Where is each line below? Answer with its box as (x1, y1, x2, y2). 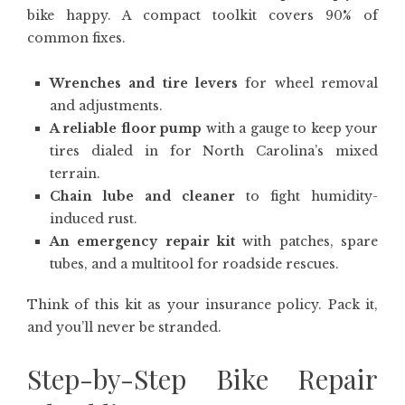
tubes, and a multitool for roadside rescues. (50, 256, 339, 272)
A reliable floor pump (50, 120, 202, 137)
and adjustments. (50, 98, 163, 114)
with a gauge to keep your (202, 120, 379, 137)
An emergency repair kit (50, 233, 235, 250)
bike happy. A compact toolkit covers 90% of (27, 7, 378, 24)
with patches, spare (235, 233, 378, 250)
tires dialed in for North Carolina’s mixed (50, 143, 378, 159)
